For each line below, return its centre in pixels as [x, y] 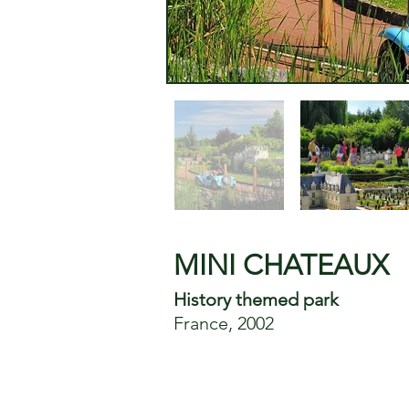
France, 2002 [224, 323]
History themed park [256, 299]
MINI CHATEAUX [281, 265]
